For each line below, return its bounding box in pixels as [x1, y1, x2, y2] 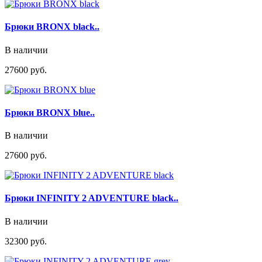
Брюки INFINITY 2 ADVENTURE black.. [5, 193, 178, 204]
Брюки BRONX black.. [5, 22, 99, 32]
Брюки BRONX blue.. [5, 107, 95, 118]
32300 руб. [5, 236, 47, 246]
